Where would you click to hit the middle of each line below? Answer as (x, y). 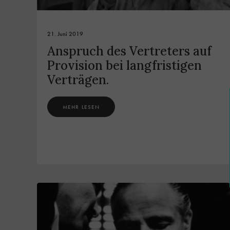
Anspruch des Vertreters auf (129, 51)
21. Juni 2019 (65, 34)
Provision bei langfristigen (124, 66)
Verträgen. (78, 80)
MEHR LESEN (81, 107)
